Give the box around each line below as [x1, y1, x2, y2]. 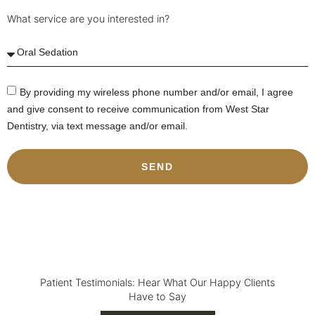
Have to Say [129, 290, 186, 303]
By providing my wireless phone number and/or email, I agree [20, 86, 293, 98]
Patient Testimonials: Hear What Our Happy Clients [40, 276, 275, 289]
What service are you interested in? [7, 13, 169, 25]
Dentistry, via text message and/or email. [7, 120, 188, 131]
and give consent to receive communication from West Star [7, 103, 269, 115]
